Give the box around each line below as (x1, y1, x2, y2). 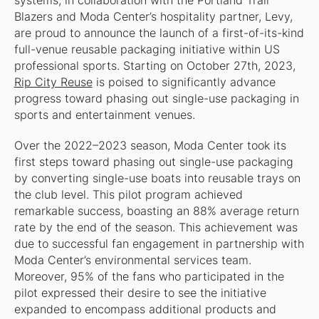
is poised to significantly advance (92, 75, 276, 89)
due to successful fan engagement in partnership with (14, 236, 304, 251)
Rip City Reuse (14, 75, 93, 89)
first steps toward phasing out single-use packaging (14, 155, 293, 169)
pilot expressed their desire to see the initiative (14, 286, 266, 300)
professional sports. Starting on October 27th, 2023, (14, 58, 296, 73)
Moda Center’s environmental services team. (14, 253, 251, 267)
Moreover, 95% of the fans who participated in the (14, 269, 284, 283)
